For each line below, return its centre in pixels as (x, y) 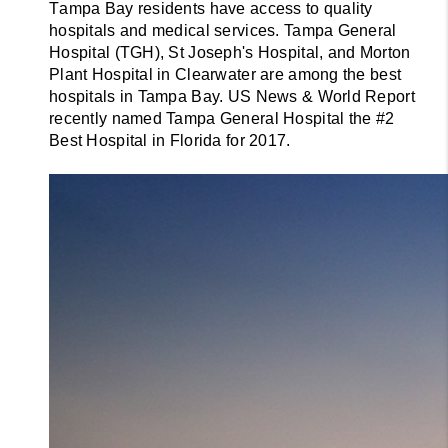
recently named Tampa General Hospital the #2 (222, 118)
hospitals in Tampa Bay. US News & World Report (232, 96)
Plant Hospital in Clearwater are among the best (225, 74)
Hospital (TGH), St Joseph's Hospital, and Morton (230, 52)
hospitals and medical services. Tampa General (223, 30)
